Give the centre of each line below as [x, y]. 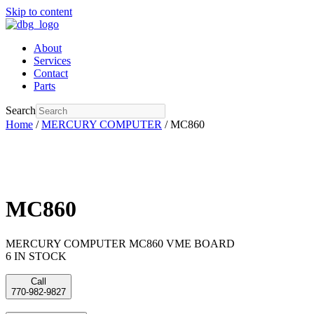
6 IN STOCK [36, 256]
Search [21, 110]
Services [52, 61]
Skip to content [39, 12]
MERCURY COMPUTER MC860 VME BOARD [120, 243]
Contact [51, 73]
